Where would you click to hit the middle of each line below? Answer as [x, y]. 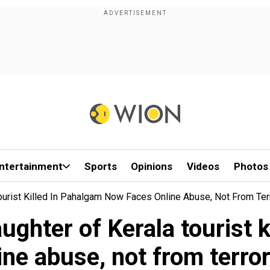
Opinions [152, 166]
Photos [251, 166]
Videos [203, 166]
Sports [100, 166]
